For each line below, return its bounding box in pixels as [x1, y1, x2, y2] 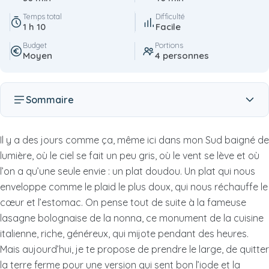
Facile [156, 21, 181, 33]
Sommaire [26, 94, 74, 106]
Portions [155, 40, 183, 50]
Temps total [23, 11, 62, 22]
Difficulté [156, 11, 185, 22]
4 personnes [155, 50, 209, 62]
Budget [23, 40, 47, 50]
